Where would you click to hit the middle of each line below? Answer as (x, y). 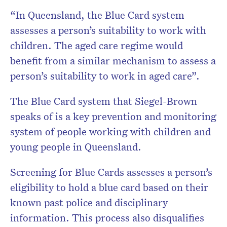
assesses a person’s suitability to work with (108, 30)
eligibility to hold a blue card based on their (109, 187)
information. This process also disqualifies (107, 218)
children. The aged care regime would (97, 45)
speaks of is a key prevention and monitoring (113, 116)
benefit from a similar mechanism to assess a (113, 61)
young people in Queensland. (76, 147)
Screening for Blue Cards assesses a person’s (111, 172)
